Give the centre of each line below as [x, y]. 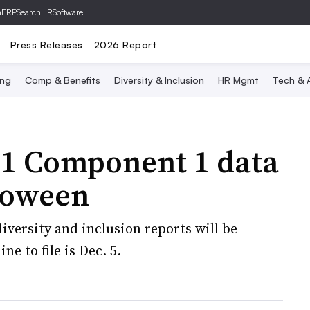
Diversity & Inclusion [159, 80]
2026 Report [125, 44]
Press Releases [46, 44]
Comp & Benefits [62, 80]
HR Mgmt [238, 80]
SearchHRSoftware [50, 12]
